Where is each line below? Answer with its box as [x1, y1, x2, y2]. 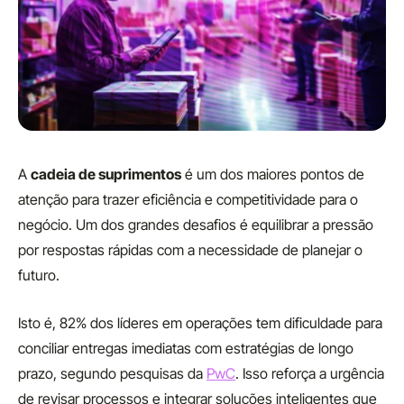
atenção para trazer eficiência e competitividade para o [18, 190, 358, 208]
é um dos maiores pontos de [181, 165, 364, 183]
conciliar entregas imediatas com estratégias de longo [18, 339, 353, 357]
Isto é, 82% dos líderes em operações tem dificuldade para [18, 314, 382, 332]
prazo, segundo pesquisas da [18, 364, 207, 382]
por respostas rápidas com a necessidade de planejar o [18, 241, 363, 259]
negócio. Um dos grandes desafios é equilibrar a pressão [18, 216, 373, 234]
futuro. [18, 266, 60, 284]
